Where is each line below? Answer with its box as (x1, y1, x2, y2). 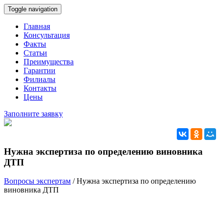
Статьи (24, 49, 47, 57)
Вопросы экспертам (4, 177, 71, 186)
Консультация (24, 31, 70, 39)
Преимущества (24, 57, 74, 66)
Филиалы (24, 75, 55, 83)
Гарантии (24, 66, 55, 75)
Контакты (24, 84, 56, 92)
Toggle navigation (8, 5, 57, 13)
